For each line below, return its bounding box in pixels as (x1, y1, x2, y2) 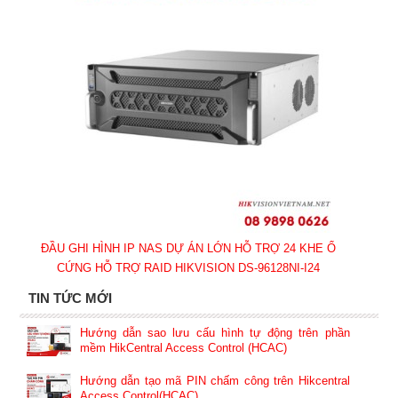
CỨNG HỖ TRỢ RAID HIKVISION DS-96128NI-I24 (56, 261, 320, 275)
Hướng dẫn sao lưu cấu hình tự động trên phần (79, 326, 350, 339)
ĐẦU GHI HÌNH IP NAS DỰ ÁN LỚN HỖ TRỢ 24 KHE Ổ (40, 242, 336, 255)
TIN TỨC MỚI (28, 291, 112, 306)
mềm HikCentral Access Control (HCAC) (79, 341, 287, 354)
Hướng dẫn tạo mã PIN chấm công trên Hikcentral (79, 374, 350, 387)
